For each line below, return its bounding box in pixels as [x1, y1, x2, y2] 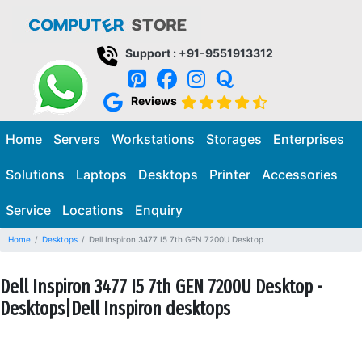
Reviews [130, 93, 177, 107]
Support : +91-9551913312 [125, 46, 273, 60]
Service [6, 201, 51, 218]
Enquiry [135, 201, 183, 218]
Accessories [262, 166, 338, 183]
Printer [209, 166, 250, 183]
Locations [62, 201, 124, 218]
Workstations [112, 130, 195, 147]
